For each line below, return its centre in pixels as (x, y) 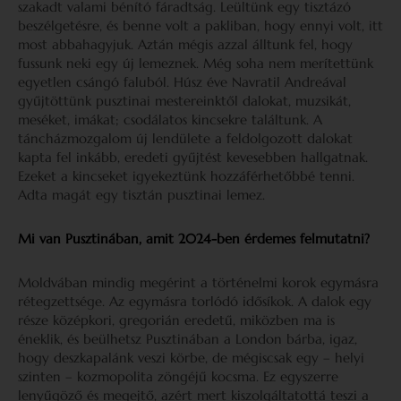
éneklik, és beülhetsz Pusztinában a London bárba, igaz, (188, 339)
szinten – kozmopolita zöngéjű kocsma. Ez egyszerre (178, 376)
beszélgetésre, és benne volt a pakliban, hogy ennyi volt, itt (200, 26)
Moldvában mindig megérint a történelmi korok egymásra (198, 282)
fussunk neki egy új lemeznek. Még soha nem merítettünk (196, 63)
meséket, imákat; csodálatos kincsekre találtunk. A (170, 119)
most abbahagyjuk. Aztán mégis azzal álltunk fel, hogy (185, 44)
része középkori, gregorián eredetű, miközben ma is (176, 320)
